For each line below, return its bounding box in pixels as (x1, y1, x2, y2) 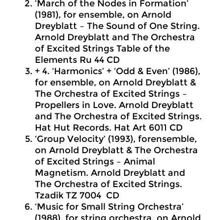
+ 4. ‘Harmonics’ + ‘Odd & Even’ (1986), (35, 66, 200, 77)
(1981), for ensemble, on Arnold (35, 9, 171, 20)
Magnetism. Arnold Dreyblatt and (35, 167, 185, 178)
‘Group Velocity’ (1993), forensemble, (35, 134, 197, 144)
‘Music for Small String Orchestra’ (35, 201, 184, 212)
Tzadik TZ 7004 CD (35, 190, 119, 201)
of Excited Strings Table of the (35, 43, 170, 54)
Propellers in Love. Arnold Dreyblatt (35, 100, 193, 110)
